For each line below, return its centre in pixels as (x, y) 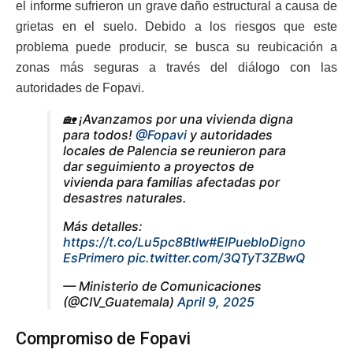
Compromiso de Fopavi (103, 338)
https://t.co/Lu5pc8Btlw (136, 242)
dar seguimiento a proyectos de (158, 166)
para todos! (99, 134)
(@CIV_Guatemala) (120, 301)
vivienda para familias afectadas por (171, 182)
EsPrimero (94, 257)
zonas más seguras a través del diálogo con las (176, 67)
